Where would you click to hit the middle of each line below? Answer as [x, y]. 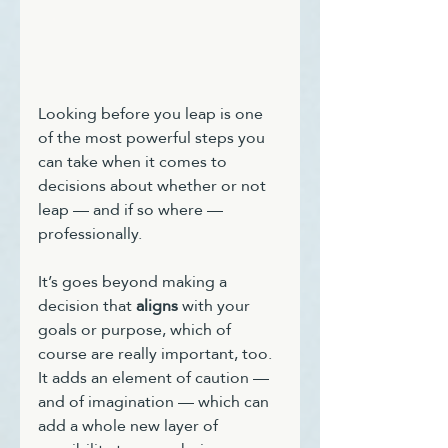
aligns [157, 305]
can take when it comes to [134, 161]
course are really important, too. [157, 353]
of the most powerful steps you [153, 137]
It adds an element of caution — [155, 377]
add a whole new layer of [130, 425]
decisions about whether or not [154, 185]
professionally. [90, 233]
